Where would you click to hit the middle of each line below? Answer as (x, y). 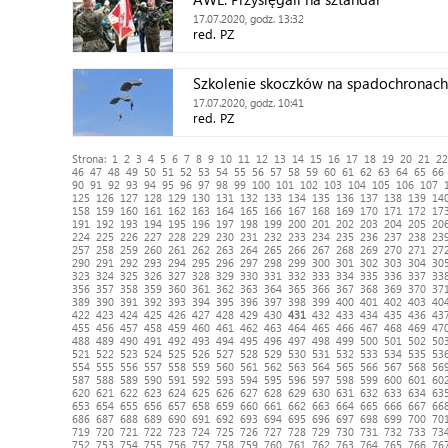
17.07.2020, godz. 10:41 (248, 102)
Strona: (92, 158)
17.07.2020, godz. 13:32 (248, 18)
